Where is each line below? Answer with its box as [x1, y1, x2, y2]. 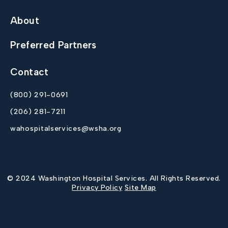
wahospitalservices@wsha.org [10, 124, 122, 133]
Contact [10, 66, 49, 78]
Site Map [124, 183, 156, 192]
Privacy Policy [72, 183, 123, 192]
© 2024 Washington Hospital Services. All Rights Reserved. [7, 174, 221, 183]
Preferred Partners [10, 39, 97, 51]
